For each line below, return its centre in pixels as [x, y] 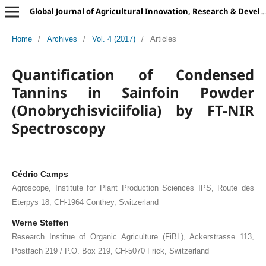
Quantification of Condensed [133, 74]
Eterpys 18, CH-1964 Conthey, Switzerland [85, 202]
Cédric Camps [40, 174]
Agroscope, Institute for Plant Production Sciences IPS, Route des [133, 188]
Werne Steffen [40, 222]
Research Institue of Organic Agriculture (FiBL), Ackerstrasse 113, [133, 236]
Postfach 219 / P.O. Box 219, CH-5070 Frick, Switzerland [110, 251]
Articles [163, 39]
